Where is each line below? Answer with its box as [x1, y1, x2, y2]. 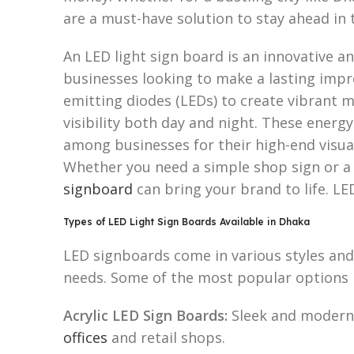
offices [63, 327, 107, 347]
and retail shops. [107, 327, 225, 347]
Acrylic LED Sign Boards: [63, 305, 228, 325]
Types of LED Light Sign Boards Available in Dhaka [63, 215, 310, 228]
